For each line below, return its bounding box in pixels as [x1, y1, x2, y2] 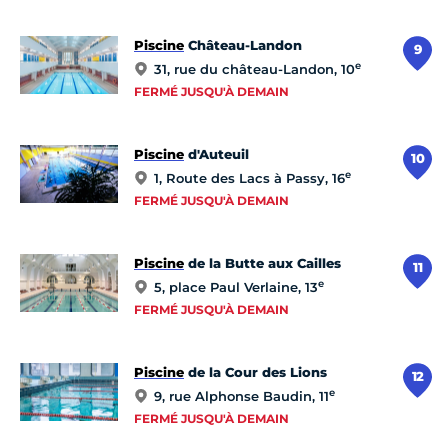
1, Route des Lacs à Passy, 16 [154, 170, 345, 187]
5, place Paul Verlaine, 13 [154, 279, 318, 296]
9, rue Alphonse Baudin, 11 [154, 388, 329, 405]
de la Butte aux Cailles [184, 255, 341, 272]
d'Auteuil [184, 146, 249, 163]
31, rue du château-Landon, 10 [154, 61, 355, 78]
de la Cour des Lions [184, 364, 327, 381]
